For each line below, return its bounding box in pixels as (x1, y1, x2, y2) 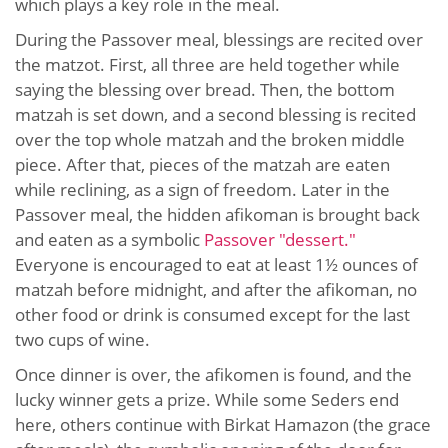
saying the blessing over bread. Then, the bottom (15, 77, 395, 101)
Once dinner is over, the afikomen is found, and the (15, 362, 412, 386)
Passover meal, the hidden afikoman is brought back (15, 202, 420, 226)
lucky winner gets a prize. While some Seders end (15, 387, 399, 411)
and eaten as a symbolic (15, 227, 204, 251)
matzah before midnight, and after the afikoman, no (15, 277, 417, 301)
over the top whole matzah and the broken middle (15, 127, 405, 151)
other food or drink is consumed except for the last (15, 302, 410, 326)
